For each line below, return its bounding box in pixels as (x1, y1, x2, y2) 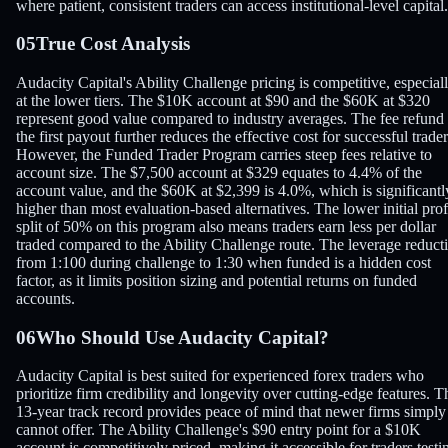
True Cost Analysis (36, 33, 190, 55)
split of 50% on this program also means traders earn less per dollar (16, 218, 436, 235)
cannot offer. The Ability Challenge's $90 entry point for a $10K (16, 421, 421, 439)
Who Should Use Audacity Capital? (36, 326, 329, 348)
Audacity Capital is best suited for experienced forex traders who (16, 367, 424, 385)
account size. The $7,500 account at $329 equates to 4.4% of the (16, 164, 422, 181)
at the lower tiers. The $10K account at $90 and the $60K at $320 (16, 92, 430, 109)
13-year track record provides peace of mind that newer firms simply (16, 403, 446, 421)
